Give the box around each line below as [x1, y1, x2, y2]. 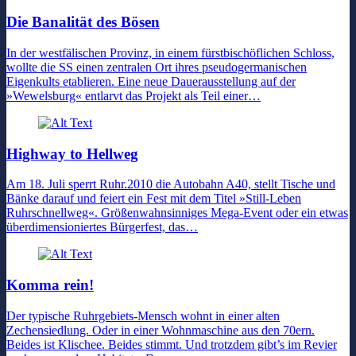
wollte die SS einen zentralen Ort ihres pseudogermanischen [6, 60, 307, 74]
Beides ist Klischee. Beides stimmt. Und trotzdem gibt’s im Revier [6, 337, 337, 351]
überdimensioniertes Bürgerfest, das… [6, 220, 198, 234]
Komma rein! [6, 277, 94, 294]
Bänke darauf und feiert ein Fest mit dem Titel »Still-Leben [6, 192, 301, 206]
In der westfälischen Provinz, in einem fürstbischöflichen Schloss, [6, 45, 335, 60]
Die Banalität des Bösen [6, 14, 160, 31]
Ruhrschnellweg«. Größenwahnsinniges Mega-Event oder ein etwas [6, 206, 348, 220]
